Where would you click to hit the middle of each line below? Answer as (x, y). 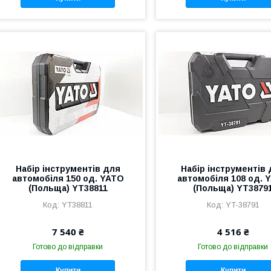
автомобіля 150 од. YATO (68, 179)
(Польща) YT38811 (68, 188)
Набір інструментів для (68, 169)
